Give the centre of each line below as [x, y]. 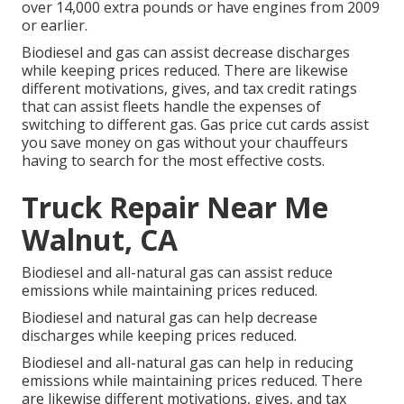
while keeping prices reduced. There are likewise [185, 71]
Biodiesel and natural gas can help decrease [170, 318]
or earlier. [55, 26]
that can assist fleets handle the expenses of [171, 107]
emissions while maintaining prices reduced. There [192, 381]
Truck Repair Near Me [175, 207]
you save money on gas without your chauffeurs [185, 143]
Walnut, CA [100, 240]
